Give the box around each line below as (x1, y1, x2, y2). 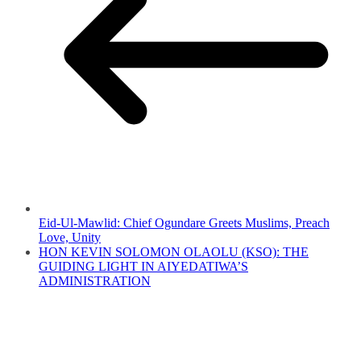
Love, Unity (39, 230, 101, 245)
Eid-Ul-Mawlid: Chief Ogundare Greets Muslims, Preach (39, 216, 330, 230)
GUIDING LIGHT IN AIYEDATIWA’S (39, 259, 248, 274)
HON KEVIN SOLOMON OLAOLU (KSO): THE (39, 245, 309, 259)
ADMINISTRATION (39, 274, 151, 288)
